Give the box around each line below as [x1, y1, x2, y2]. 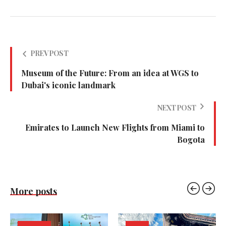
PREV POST [30, 48, 68, 58]
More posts [10, 185, 57, 197]
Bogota [177, 134, 205, 145]
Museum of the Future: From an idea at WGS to [21, 67, 199, 78]
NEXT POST [157, 102, 196, 112]
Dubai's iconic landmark [21, 79, 116, 90]
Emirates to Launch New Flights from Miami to [25, 122, 205, 133]
